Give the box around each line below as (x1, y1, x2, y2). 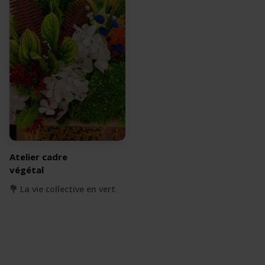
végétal (9, 164, 44, 176)
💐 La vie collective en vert (9, 183, 115, 195)
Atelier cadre (9, 151, 67, 163)
